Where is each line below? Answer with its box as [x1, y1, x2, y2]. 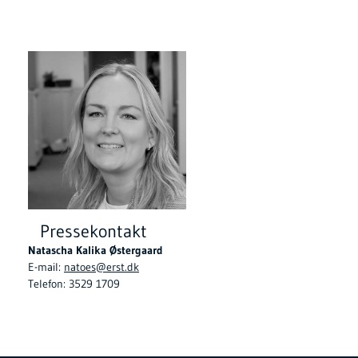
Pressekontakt [40, 221, 147, 243]
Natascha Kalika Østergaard [28, 243, 171, 258]
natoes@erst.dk [64, 260, 139, 275]
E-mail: [28, 260, 64, 275]
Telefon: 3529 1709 [28, 276, 120, 292]
